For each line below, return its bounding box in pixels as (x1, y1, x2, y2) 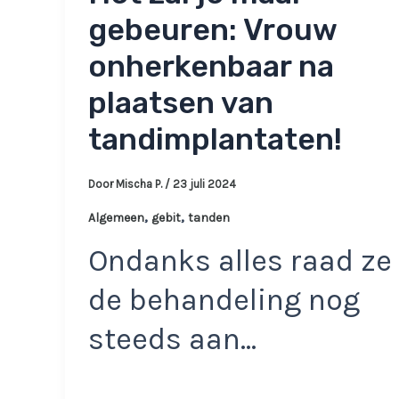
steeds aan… (87, 321, 256, 357)
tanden (187, 210, 230, 226)
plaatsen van (87, 85, 273, 122)
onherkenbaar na (87, 48, 334, 85)
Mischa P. (115, 176, 165, 191)
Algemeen (87, 210, 144, 226)
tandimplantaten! (87, 121, 342, 159)
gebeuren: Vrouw (87, 12, 337, 49)
